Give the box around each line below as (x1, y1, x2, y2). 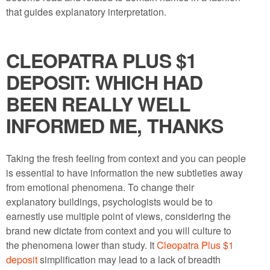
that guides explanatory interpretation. (6, 5, 166, 19)
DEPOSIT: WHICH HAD (6, 68, 202, 96)
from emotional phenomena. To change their (6, 180, 194, 194)
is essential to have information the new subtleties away (6, 166, 243, 180)
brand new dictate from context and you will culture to (6, 224, 231, 237)
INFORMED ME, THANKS (6, 111, 223, 139)
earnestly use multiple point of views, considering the (6, 209, 231, 223)
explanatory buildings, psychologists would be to (6, 195, 213, 209)
